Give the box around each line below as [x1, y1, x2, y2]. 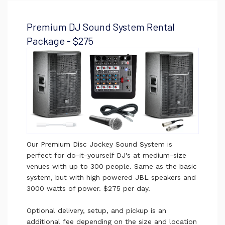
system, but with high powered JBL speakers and [26, 173, 196, 182]
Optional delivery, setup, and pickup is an [26, 206, 166, 215]
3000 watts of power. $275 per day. [26, 184, 153, 193]
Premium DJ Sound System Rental [26, 20, 175, 33]
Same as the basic [131, 162, 197, 171]
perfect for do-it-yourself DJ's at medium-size [26, 151, 186, 160]
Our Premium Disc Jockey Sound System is [26, 140, 172, 149]
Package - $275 [26, 34, 93, 47]
